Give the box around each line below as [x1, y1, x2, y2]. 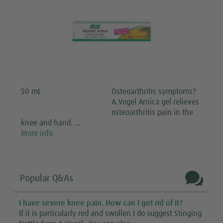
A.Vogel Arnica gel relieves [111, 98, 199, 106]
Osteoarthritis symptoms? [111, 87, 196, 96]
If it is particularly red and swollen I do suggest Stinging [19, 210, 202, 218]
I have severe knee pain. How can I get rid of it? [19, 199, 183, 208]
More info [21, 129, 53, 137]
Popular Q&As [20, 173, 74, 183]
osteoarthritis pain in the [111, 108, 193, 116]
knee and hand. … [21, 118, 81, 127]
